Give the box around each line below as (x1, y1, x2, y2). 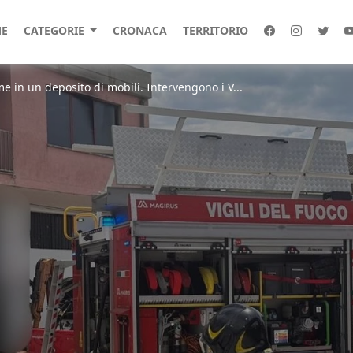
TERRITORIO (182, 23, 248, 38)
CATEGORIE (23, 23, 87, 38)
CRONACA (112, 23, 167, 38)
